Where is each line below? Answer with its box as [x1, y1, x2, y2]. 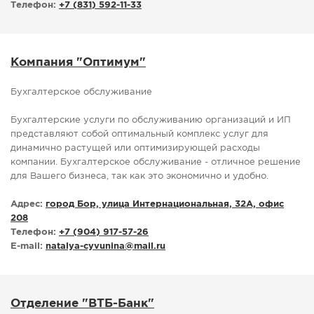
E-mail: [11, 243, 43, 251]
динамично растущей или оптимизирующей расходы [11, 144, 260, 153]
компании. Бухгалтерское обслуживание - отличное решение [11, 158, 301, 167]
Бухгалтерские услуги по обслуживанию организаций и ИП [11, 116, 291, 125]
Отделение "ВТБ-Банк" [11, 299, 154, 310]
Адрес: [11, 200, 43, 209]
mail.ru [134, 243, 165, 251]
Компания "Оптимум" [11, 57, 146, 69]
